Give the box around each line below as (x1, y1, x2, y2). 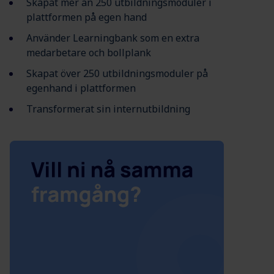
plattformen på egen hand (26, 10, 147, 24)
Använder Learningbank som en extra (26, 31, 199, 45)
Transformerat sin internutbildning (26, 102, 190, 116)
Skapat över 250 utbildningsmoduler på (26, 67, 208, 81)
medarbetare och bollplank (26, 46, 151, 60)
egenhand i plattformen (26, 81, 136, 95)
